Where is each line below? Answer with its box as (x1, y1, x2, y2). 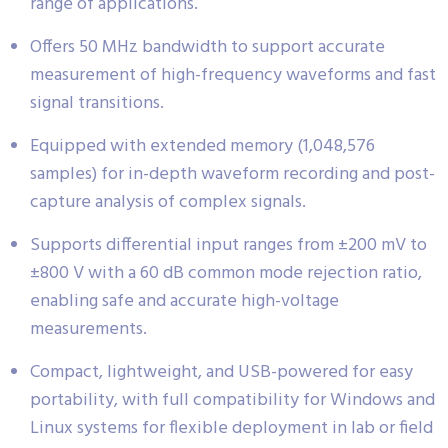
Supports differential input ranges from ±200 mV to (30, 231, 427, 261)
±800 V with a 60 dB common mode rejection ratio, (30, 259, 422, 289)
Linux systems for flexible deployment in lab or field (30, 414, 433, 444)
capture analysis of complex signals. (30, 188, 306, 218)
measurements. (30, 315, 147, 345)
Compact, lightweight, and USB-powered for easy (30, 358, 413, 388)
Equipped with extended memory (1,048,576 (30, 132, 375, 162)
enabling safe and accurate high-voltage (30, 287, 339, 317)
